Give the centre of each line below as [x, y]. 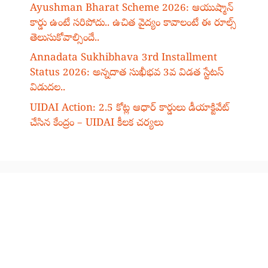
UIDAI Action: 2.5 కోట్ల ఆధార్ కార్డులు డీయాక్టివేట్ [130, 108]
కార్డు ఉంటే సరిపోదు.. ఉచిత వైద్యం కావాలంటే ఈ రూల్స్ [133, 23]
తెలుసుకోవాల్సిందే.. [65, 38]
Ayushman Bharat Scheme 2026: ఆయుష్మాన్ [132, 8]
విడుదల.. [48, 89]
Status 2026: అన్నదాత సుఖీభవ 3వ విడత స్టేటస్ [127, 74]
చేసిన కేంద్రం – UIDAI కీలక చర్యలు [97, 123]
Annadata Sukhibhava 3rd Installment [124, 59]
